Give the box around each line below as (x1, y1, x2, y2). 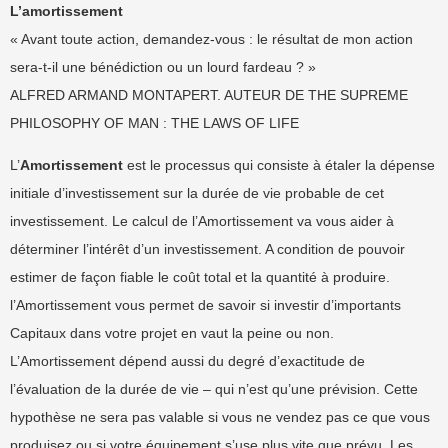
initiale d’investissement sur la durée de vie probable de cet (10, 185, 384, 201)
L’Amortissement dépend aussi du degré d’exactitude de (10, 353, 365, 369)
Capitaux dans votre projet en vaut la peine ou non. (10, 325, 334, 341)
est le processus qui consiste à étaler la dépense (123, 157, 435, 173)
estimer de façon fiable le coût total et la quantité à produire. (10, 269, 390, 285)
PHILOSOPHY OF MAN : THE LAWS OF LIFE (10, 115, 299, 131)
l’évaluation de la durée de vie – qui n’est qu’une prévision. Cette (10, 381, 418, 397)
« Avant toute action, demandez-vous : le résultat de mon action (10, 31, 413, 47)
